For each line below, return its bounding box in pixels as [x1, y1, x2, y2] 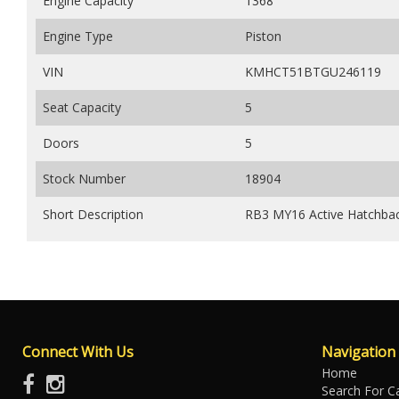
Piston [245, 27, 281, 45]
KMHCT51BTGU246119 [245, 62, 381, 80]
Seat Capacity [43, 98, 121, 116]
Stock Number [43, 169, 126, 187]
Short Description [43, 205, 143, 223]
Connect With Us [22, 341, 134, 362]
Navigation [322, 341, 395, 362]
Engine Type [43, 27, 113, 45]
